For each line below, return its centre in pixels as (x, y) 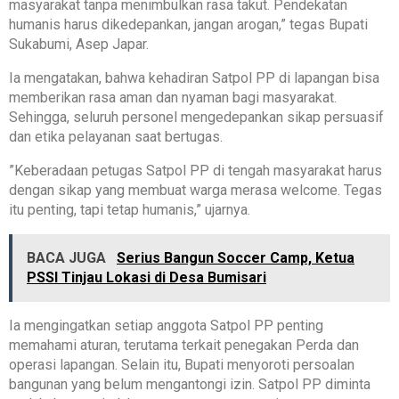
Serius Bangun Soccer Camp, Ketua (236, 258)
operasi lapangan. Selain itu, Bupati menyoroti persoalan (182, 365)
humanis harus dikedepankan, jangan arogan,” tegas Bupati (188, 25)
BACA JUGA (68, 258)
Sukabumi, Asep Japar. (79, 45)
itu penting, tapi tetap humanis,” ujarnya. (130, 210)
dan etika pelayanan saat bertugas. (116, 137)
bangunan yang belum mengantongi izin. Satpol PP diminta (190, 385)
